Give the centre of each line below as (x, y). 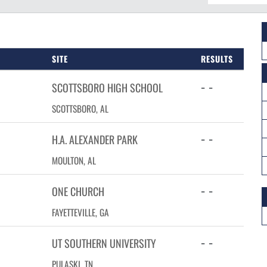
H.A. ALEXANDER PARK (95, 139)
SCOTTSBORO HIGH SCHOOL (107, 88)
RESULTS (217, 59)
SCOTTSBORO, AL (80, 108)
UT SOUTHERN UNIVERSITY (104, 243)
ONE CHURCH (78, 191)
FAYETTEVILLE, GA (80, 212)
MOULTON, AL (74, 160)
